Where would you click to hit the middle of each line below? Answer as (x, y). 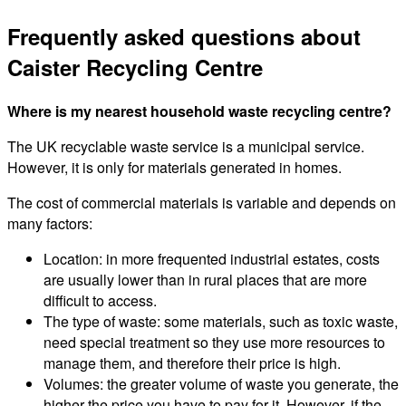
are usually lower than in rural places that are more (205, 280)
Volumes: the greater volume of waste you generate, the (221, 384)
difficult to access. (100, 301)
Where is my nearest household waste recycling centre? (199, 111)
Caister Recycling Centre (135, 68)
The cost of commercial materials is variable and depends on (202, 203)
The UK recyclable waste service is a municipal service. (186, 147)
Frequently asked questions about (184, 37)
